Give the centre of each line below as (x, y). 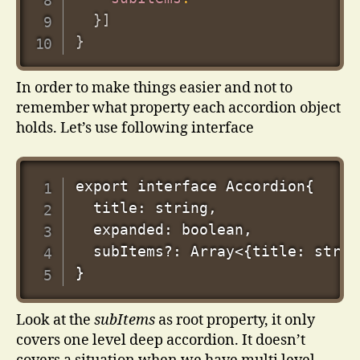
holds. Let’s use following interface (135, 129)
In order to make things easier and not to (154, 88)
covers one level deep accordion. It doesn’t (161, 340)
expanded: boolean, (164, 230)
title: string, (146, 208)
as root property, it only (235, 320)
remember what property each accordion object (178, 108)
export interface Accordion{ (194, 186)
